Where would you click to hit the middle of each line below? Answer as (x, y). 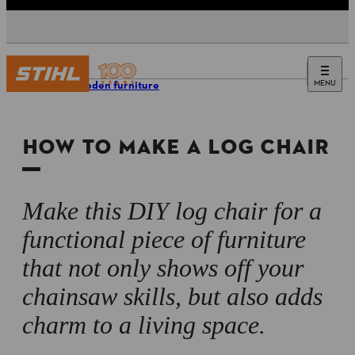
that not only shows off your (163, 268)
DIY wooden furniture (105, 86)
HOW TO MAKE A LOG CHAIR (176, 147)
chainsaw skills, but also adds (172, 296)
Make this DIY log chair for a (172, 211)
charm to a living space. (144, 325)
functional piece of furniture (164, 239)
